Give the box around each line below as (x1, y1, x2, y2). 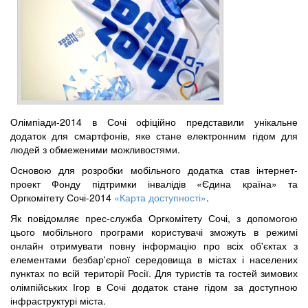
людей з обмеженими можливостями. (10, 142, 180, 157)
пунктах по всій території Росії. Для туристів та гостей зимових (10, 266, 298, 280)
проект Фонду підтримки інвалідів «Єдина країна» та (10, 177, 298, 191)
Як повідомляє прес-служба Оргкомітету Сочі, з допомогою (10, 211, 298, 225)
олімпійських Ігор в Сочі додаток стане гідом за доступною (10, 280, 298, 294)
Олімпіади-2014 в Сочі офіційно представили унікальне (10, 115, 298, 129)
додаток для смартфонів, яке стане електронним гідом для (10, 129, 298, 143)
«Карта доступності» (114, 190, 206, 205)
